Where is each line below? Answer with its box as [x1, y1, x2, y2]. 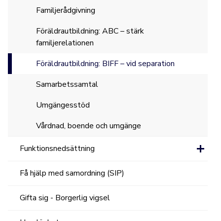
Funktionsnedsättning [20, 143, 95, 154]
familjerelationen [36, 37, 94, 48]
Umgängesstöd [36, 100, 90, 110]
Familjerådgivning [36, 5, 95, 16]
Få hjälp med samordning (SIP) [20, 168, 125, 179]
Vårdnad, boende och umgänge [36, 120, 141, 131]
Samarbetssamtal [36, 79, 98, 90]
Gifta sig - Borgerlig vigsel [20, 192, 110, 203]
